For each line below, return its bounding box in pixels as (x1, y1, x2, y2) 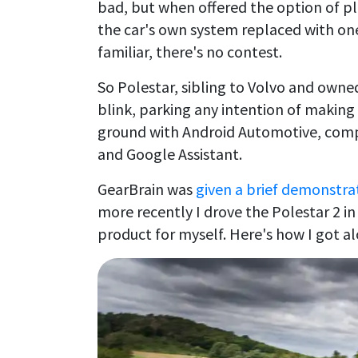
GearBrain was (97, 178, 196, 199)
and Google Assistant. (97, 143, 242, 164)
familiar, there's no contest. (97, 41, 282, 62)
